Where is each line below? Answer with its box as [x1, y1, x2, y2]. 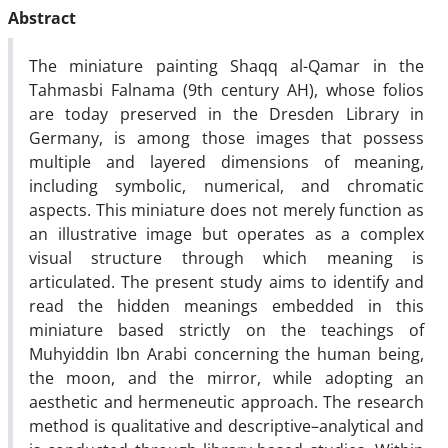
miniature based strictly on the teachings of [29, 318, 424, 341]
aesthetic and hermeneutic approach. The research [29, 390, 424, 413]
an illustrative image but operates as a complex [29, 222, 424, 245]
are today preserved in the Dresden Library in [29, 102, 424, 125]
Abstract [8, 6, 76, 29]
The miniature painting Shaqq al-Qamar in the [29, 54, 424, 77]
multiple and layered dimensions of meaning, [29, 150, 424, 173]
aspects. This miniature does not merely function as [29, 198, 424, 221]
